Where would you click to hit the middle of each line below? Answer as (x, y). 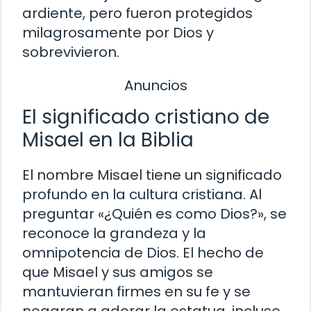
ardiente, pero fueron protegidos (137, 13)
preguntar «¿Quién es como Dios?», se (154, 213)
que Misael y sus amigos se (118, 272)
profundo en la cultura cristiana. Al (142, 194)
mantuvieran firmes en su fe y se (136, 291)
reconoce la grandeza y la (114, 233)
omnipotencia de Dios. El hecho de (143, 252)
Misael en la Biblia (108, 140)
